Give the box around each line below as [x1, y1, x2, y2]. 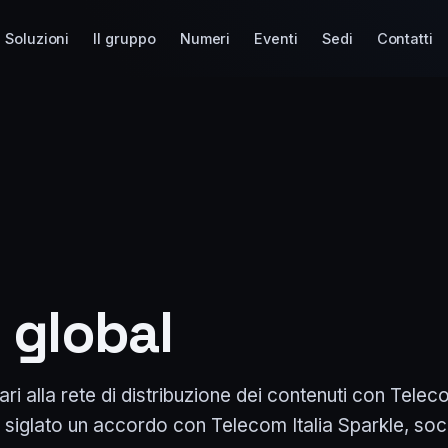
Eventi [254, 29, 298, 47]
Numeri [179, 29, 231, 47]
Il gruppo [93, 29, 156, 47]
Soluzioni [5, 29, 70, 47]
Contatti [376, 29, 434, 47]
